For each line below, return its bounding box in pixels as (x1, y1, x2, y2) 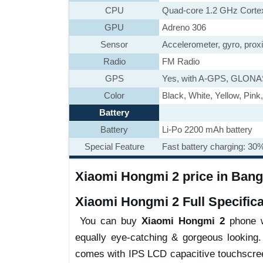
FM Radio (162, 56, 200, 66)
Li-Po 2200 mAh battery (162, 124, 252, 134)
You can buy (75, 215, 141, 227)
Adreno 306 (162, 22, 206, 32)
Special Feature (84, 141, 144, 151)
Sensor (100, 39, 128, 49)
